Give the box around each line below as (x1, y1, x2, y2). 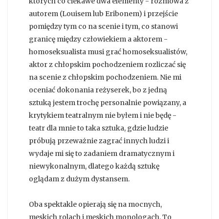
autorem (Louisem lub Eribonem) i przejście (29, 9, 178, 19)
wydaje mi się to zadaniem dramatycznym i (29, 149, 175, 158)
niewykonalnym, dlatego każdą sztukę (29, 162, 159, 171)
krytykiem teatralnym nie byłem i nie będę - (29, 111, 176, 120)
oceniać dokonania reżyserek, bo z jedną (29, 86, 167, 95)
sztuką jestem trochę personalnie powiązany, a (29, 98, 186, 108)
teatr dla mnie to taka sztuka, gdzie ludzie (29, 124, 168, 133)
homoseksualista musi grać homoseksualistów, (29, 47, 187, 57)
